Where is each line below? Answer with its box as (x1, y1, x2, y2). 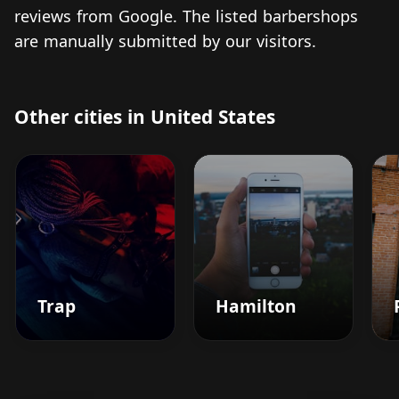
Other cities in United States (14, 103, 275, 129)
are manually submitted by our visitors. (14, 29, 316, 52)
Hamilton (216, 293, 297, 318)
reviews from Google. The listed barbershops (14, 4, 358, 27)
